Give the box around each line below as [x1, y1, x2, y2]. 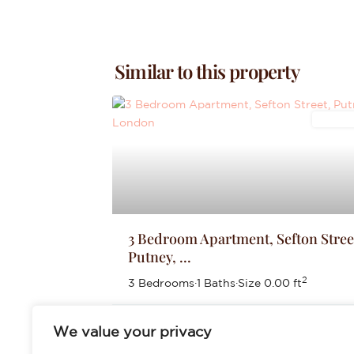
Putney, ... [128, 247, 191, 266]
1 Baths [197, 277, 235, 289]
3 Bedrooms [128, 277, 194, 289]
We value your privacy [53, 323, 212, 339]
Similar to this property [115, 58, 299, 84]
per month [183, 323, 235, 335]
